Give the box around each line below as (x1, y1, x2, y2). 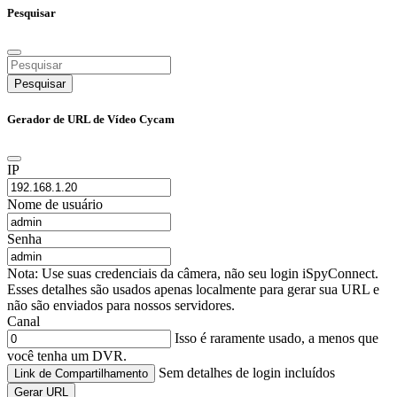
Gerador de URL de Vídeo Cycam (7, 112, 175, 126)
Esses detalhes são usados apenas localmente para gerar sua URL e (7, 282, 379, 298)
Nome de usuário (7, 197, 103, 213)
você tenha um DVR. (7, 348, 127, 364)
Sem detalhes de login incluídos (159, 365, 335, 381)
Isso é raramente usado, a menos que (171, 331, 378, 346)
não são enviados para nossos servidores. (7, 298, 235, 314)
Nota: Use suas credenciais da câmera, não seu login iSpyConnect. (7, 266, 378, 282)
